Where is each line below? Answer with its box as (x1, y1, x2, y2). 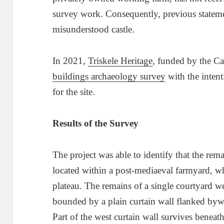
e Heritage (114, 55, 153, 66)
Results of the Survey (52, 117, 139, 128)
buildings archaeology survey (52, 70, 166, 81)
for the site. (52, 86, 95, 97)
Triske (88, 55, 112, 66)
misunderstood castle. (52, 23, 135, 34)
